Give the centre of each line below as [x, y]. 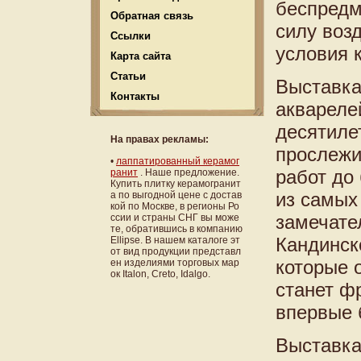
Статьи [128, 76]
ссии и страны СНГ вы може [175, 217]
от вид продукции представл [176, 251]
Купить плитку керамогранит [176, 183]
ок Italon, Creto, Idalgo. [160, 274]
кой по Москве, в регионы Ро [175, 206]
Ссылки [131, 36]
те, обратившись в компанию [176, 228]
